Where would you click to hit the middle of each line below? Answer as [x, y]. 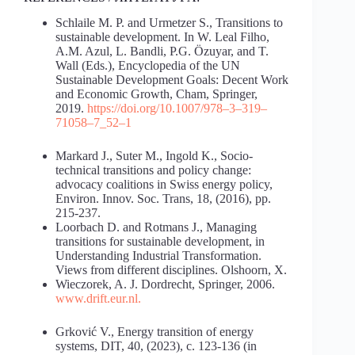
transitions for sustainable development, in [160, 242]
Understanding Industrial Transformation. [158, 256]
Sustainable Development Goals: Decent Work [172, 80]
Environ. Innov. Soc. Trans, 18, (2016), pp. [163, 199]
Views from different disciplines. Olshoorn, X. [171, 270]
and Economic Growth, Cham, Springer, [157, 94]
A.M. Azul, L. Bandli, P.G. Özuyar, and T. [162, 52]
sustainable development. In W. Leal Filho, [162, 37]
